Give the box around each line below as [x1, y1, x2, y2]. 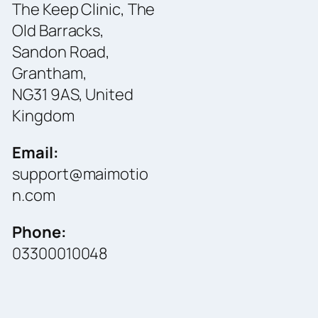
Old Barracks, [12, 19, 105, 41]
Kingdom [12, 104, 75, 126]
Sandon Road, [12, 40, 111, 62]
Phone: [12, 221, 67, 243]
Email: [12, 141, 59, 163]
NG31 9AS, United [12, 83, 133, 105]
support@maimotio [12, 163, 148, 185]
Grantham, [12, 62, 87, 84]
